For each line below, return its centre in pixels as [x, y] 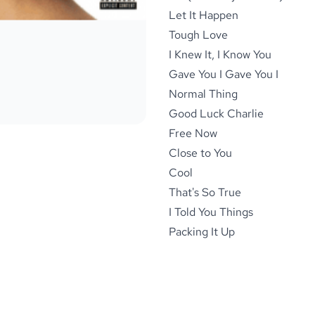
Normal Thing [203, 94]
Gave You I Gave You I [224, 74]
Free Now [193, 133]
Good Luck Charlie [216, 114]
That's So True [205, 192]
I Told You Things [211, 212]
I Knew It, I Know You [220, 54]
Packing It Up [202, 232]
